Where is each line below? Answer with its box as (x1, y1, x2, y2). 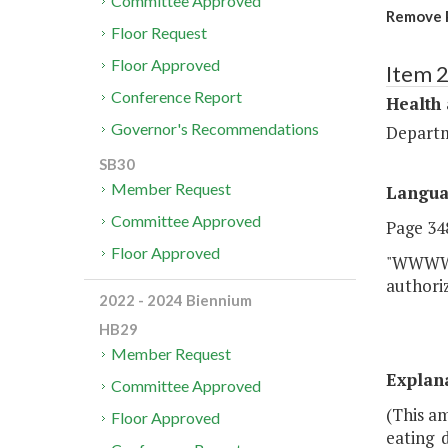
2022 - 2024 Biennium (99, 291, 252, 310)
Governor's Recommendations (111, 119, 320, 139)
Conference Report (111, 87, 243, 107)
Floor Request (111, 23, 208, 43)
